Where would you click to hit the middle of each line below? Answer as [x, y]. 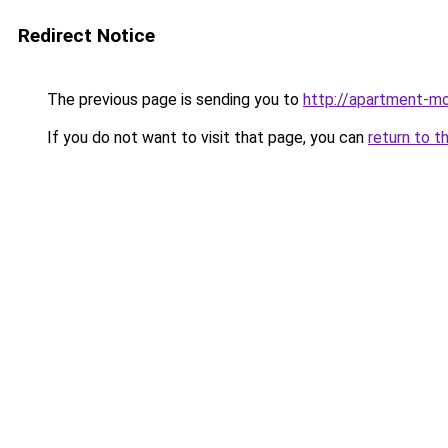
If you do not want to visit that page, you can [205, 137]
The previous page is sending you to [173, 99]
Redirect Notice [86, 35]
